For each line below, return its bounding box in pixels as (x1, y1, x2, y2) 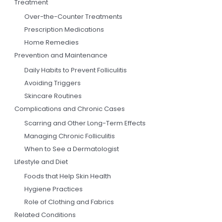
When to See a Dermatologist (24, 144, 119, 154)
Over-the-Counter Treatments (24, 12, 123, 22)
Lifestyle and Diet (14, 157, 68, 166)
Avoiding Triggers (24, 78, 81, 88)
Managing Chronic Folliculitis (24, 131, 115, 141)
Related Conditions (14, 210, 76, 220)
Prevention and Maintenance (14, 51, 108, 60)
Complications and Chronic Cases (14, 104, 125, 113)
